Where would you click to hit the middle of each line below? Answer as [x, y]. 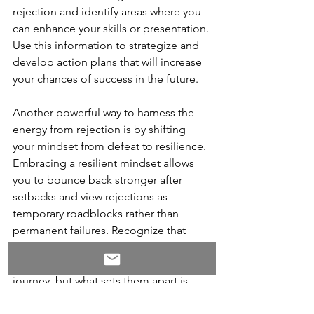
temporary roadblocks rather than [97, 213]
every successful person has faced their [111, 247]
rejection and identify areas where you [108, 11]
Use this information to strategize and [107, 45]
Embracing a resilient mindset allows [105, 163]
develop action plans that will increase [109, 62]
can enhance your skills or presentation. [112, 28]
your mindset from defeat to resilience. [111, 146]
